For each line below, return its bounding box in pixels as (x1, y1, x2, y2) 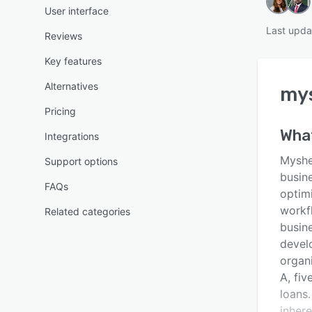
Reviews (45, 30, 82, 42)
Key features (45, 55, 102, 67)
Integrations (45, 130, 99, 142)
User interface (45, 5, 109, 17)
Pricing (45, 105, 76, 117)
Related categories (45, 205, 130, 217)
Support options (45, 155, 118, 167)
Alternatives (45, 80, 98, 92)
